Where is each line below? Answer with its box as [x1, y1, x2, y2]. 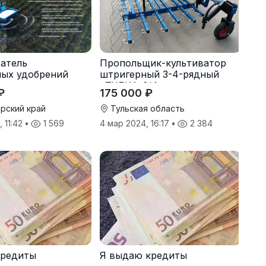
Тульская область [107, 103, 185, 113]
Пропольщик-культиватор [99, 56, 226, 69]
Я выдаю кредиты [99, 249, 187, 262]
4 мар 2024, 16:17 [99, 118, 172, 128]
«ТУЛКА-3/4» [99, 79, 163, 91]
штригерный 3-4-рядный [99, 68, 219, 80]
